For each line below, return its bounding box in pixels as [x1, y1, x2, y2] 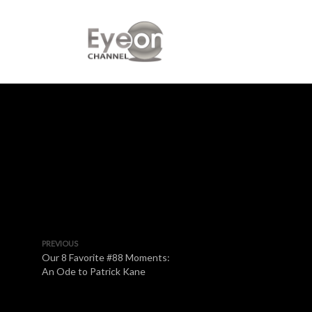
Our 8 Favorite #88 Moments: [42, 251, 170, 263]
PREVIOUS [42, 239, 78, 248]
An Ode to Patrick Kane [42, 265, 146, 277]
